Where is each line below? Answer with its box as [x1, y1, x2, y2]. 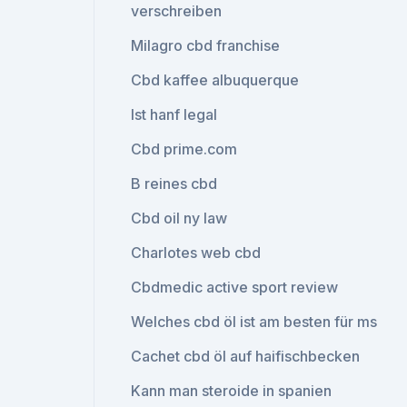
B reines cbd [131, 174, 218, 193]
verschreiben [131, 2, 223, 20]
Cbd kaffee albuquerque [131, 71, 300, 89]
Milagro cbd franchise [131, 36, 281, 55]
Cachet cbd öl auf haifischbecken [131, 347, 361, 365]
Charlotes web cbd [131, 243, 262, 262]
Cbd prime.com [131, 140, 238, 158]
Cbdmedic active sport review [131, 278, 339, 296]
